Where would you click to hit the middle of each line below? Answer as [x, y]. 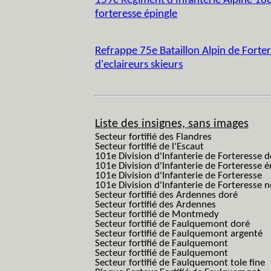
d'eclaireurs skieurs [139, 65]
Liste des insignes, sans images [172, 124]
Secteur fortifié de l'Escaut [149, 147]
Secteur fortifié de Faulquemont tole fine [180, 263]
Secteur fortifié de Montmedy [157, 214]
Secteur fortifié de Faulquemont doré [172, 224]
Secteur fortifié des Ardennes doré [166, 195]
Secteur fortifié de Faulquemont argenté [179, 234]
